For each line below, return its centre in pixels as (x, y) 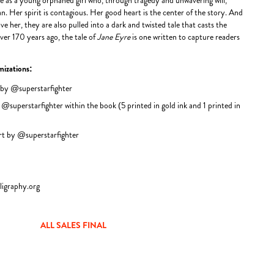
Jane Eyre (114, 37)
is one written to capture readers (186, 37)
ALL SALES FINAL (73, 225)
